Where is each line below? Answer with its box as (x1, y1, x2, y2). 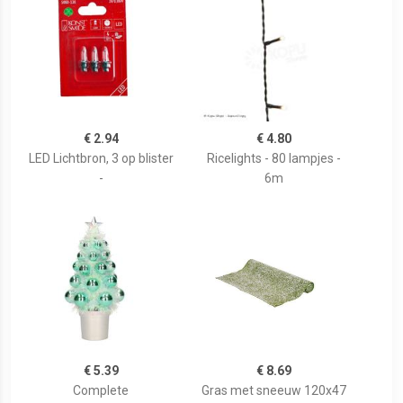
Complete (73, 383, 129, 399)
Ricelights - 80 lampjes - (206, 151, 341, 166)
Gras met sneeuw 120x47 (201, 383, 346, 399)
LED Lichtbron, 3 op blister (28, 151, 174, 166)
